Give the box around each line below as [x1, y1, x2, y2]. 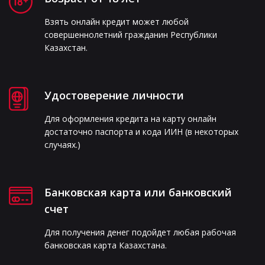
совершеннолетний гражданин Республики [44, 28, 217, 40]
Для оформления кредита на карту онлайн [44, 112, 216, 124]
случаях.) [44, 138, 80, 150]
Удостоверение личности [44, 88, 184, 102]
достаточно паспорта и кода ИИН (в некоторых [44, 125, 238, 137]
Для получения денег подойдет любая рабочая [44, 226, 236, 238]
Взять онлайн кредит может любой [44, 15, 189, 27]
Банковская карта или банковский [44, 185, 232, 199]
